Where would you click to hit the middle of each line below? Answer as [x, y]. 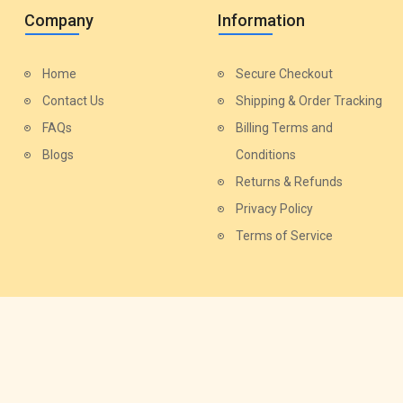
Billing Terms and [284, 127]
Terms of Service [284, 235]
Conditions [266, 154]
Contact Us [73, 100]
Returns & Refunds [289, 181]
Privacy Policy [274, 208]
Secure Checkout [284, 73]
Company [59, 20]
